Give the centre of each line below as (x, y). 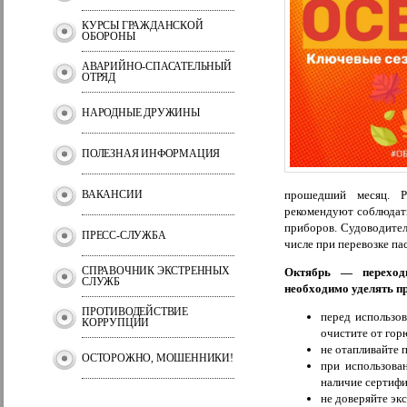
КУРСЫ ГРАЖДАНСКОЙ (143, 25)
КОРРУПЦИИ (116, 323)
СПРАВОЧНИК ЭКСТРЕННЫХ (156, 271)
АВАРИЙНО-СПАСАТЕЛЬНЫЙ (157, 66)
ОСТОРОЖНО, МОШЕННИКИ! (158, 358)
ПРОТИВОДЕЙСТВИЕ (135, 312)
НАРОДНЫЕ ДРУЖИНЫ (141, 113)
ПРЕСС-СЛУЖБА (124, 235)
